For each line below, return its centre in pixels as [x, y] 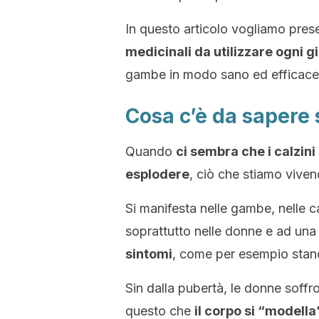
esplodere [157, 174]
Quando [151, 151]
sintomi [149, 254]
